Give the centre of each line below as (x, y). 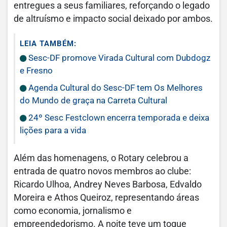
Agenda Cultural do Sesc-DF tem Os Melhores (115, 88)
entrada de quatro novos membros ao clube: (102, 172)
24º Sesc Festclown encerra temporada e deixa (118, 118)
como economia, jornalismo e (73, 211)
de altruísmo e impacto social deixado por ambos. (113, 19)
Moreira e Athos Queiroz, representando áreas (106, 198)
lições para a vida (53, 130)
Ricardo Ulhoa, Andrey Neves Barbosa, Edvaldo (108, 185)
